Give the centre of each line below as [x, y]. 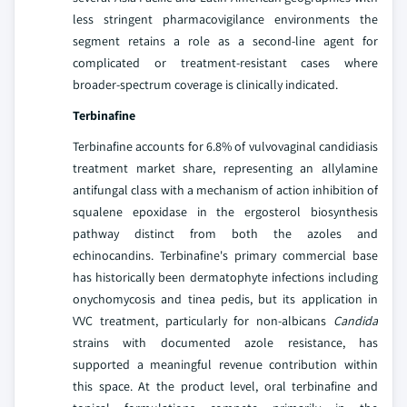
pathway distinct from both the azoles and [225, 233]
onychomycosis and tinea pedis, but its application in [225, 298]
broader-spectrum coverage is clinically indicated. [205, 84]
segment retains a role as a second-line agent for [225, 40]
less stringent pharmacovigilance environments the [225, 19]
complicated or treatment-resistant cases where [225, 62]
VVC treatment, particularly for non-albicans [203, 320]
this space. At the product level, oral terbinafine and [225, 386]
